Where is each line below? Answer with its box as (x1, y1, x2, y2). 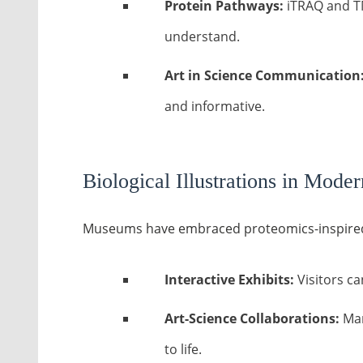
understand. (164, 28, 240, 45)
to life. (164, 340, 202, 358)
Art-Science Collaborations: (164, 310, 340, 327)
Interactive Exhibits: (164, 271, 294, 288)
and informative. (164, 97, 265, 115)
